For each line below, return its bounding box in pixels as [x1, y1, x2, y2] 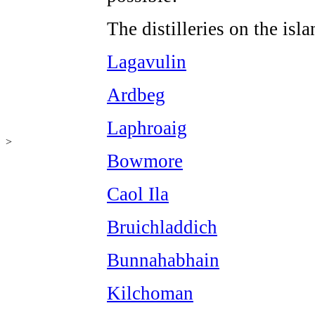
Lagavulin [107, 51, 186, 72]
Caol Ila [107, 184, 169, 205]
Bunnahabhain [107, 250, 219, 271]
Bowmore [107, 150, 183, 172]
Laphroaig [107, 117, 187, 139]
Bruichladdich [107, 217, 217, 238]
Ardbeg [107, 84, 165, 105]
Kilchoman [107, 283, 193, 304]
